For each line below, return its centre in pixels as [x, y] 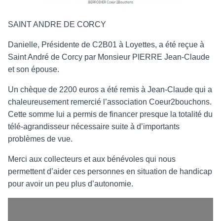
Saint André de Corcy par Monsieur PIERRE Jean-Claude [109, 57]
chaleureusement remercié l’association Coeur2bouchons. [110, 102]
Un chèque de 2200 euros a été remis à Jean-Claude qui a [110, 90]
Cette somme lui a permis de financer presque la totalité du [110, 114]
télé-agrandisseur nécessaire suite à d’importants [94, 127]
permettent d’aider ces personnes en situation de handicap [110, 172]
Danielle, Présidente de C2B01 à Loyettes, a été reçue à [106, 45]
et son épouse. [35, 70]
